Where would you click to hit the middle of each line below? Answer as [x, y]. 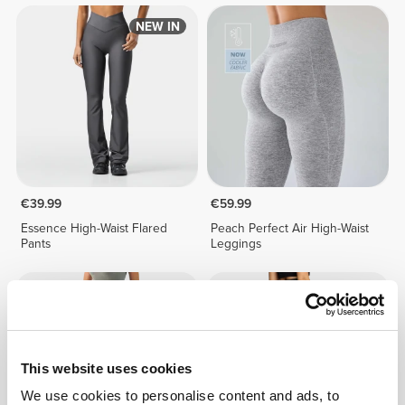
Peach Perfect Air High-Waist [290, 228]
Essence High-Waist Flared [94, 228]
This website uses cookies [106, 368]
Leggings [236, 243]
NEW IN [157, 26]
